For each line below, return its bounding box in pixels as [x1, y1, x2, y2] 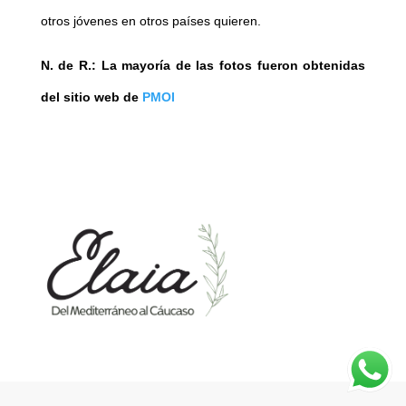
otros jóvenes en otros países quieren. [40, 14, 261, 29]
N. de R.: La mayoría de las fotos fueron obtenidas [40, 58, 366, 73]
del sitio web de [40, 90, 142, 105]
